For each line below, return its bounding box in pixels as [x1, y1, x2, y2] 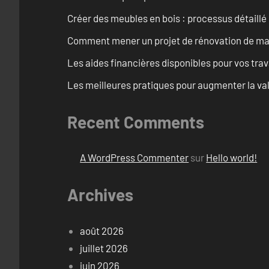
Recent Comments [67, 111, 204, 132]
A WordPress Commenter [80, 151, 189, 164]
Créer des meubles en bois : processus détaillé [67, 11, 267, 24]
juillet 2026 [80, 241, 128, 254]
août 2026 [80, 224, 124, 237]
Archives [67, 184, 133, 205]
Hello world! [206, 151, 258, 164]
